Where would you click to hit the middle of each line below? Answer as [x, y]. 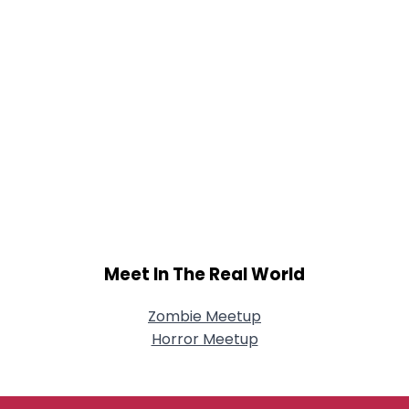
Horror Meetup [204, 339]
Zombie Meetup [204, 316]
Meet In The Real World [204, 275]
